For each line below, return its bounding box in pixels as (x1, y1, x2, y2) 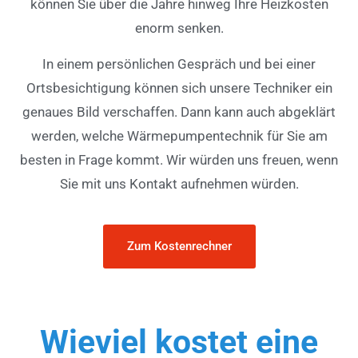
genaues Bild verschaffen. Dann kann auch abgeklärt (22, 103, 336, 120)
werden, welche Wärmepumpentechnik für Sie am (30, 127, 328, 144)
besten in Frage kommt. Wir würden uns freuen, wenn (20, 151, 338, 168)
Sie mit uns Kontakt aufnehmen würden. (59, 175, 299, 192)
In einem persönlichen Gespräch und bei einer (42, 55, 316, 72)
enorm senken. (134, 20, 224, 37)
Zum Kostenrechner (126, 239, 232, 254)
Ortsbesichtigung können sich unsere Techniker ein (26, 79, 332, 96)
